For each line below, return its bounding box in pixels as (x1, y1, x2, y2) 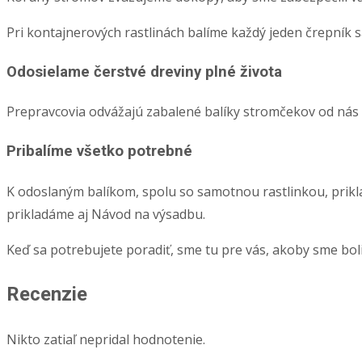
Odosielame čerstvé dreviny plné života (6, 62, 282, 81)
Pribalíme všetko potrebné (6, 142, 192, 161)
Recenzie (6, 282, 87, 305)
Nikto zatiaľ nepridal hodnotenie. (6, 330, 205, 348)
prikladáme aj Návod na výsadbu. (6, 204, 205, 223)
